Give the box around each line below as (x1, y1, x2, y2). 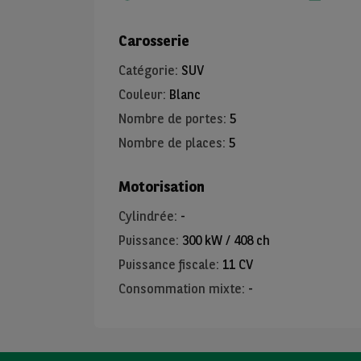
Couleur (118, 87, 163, 102)
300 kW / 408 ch (182, 233, 270, 248)
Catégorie (118, 63, 175, 78)
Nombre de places (118, 135, 222, 151)
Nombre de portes (118, 111, 223, 127)
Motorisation (118, 178, 205, 195)
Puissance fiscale (118, 257, 216, 272)
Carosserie (118, 32, 189, 49)
